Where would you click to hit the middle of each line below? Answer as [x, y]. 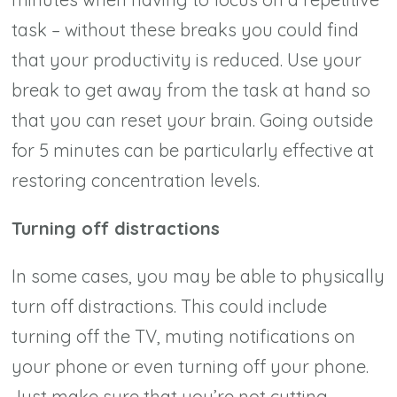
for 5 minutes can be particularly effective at [193, 150]
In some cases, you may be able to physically [198, 276]
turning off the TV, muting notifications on [184, 336]
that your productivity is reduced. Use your [187, 59]
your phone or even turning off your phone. [191, 366]
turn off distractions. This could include [170, 306]
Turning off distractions [116, 228]
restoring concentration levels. [136, 180]
